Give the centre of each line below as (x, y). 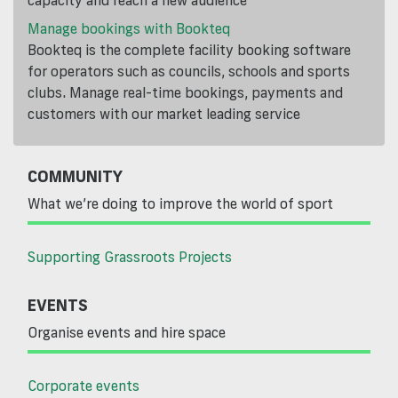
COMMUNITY (75, 176)
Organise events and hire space (127, 333)
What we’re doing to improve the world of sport (180, 204)
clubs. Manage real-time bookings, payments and (185, 93)
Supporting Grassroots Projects (130, 257)
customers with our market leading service (164, 114)
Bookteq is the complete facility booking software (189, 50)
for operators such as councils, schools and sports (189, 72)
